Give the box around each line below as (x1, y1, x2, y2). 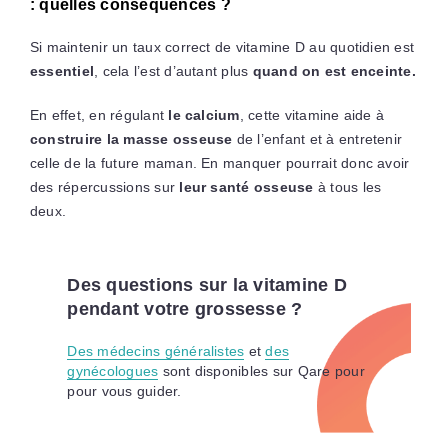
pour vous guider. (67, 382, 182, 399)
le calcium (164, 106, 240, 123)
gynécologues (67, 362, 159, 379)
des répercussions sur (29, 178, 180, 195)
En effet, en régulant (29, 106, 165, 123)
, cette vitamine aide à (239, 106, 385, 123)
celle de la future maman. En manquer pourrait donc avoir (29, 154, 410, 171)
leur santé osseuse (179, 178, 314, 195)
